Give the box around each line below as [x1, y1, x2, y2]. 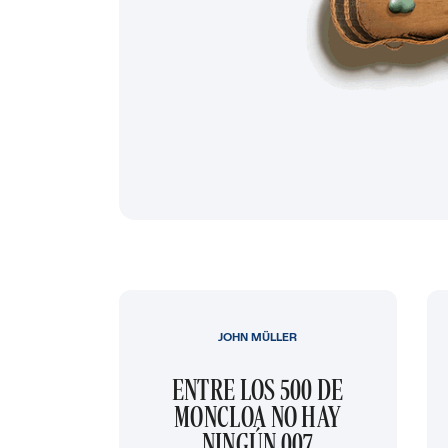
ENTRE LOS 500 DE [171, 372, 344, 408]
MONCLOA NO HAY [174, 399, 342, 435]
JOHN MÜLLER [218, 329, 298, 346]
